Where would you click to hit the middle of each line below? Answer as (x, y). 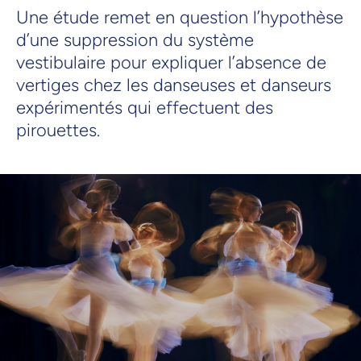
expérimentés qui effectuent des (145, 107)
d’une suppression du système (135, 39)
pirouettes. (58, 130)
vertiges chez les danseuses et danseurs (174, 85)
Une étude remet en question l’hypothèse (180, 17)
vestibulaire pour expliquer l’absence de (171, 62)
